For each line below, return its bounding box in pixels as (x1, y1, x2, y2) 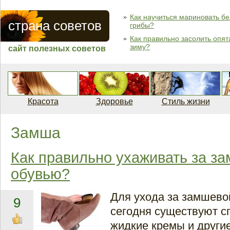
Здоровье (95, 97, 133, 106)
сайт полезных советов (8, 44, 106, 53)
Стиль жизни (161, 97, 210, 106)
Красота (27, 97, 59, 106)
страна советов (8, 18, 102, 33)
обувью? (11, 166, 70, 182)
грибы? (130, 21, 154, 29)
